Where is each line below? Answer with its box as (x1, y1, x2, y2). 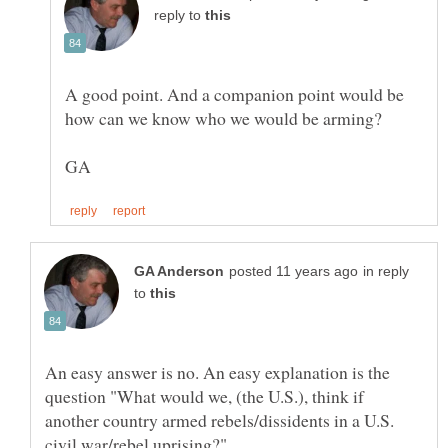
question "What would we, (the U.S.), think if (45, 384, 364, 409)
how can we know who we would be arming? (65, 105, 382, 130)
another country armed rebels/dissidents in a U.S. (45, 408, 394, 433)
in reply (363, 264, 409, 280)
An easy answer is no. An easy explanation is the (45, 360, 390, 385)
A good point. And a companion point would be (65, 81, 404, 106)
